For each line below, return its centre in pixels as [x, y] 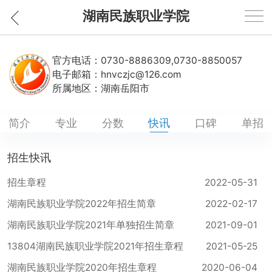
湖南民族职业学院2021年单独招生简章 [90, 225]
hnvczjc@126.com [141, 74]
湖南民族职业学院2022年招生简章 [81, 204]
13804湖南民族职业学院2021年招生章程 [95, 246]
